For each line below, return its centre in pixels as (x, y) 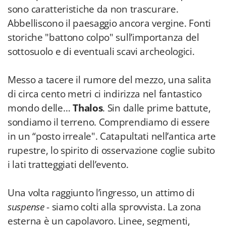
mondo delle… (40, 108)
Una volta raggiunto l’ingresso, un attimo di (101, 193)
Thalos (88, 108)
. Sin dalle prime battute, (157, 108)
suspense (27, 207)
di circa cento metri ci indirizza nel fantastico (105, 94)
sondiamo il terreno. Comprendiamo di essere (109, 122)
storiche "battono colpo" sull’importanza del (103, 37)
